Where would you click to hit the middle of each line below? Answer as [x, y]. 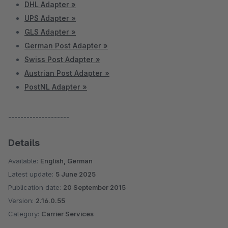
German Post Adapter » [66, 46]
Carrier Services [67, 214]
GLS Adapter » [50, 32]
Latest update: [32, 174]
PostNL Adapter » [56, 87]
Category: [25, 214]
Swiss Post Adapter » [62, 59]
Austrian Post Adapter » [67, 73]
